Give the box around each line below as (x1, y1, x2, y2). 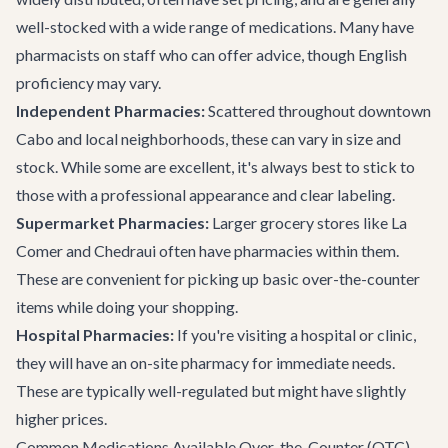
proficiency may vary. (16, 73, 161, 92)
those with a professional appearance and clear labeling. (16, 185, 395, 204)
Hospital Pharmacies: (16, 325, 174, 344)
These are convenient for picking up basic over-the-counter (16, 269, 420, 288)
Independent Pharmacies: (16, 101, 205, 120)
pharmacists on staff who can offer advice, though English (16, 45, 407, 64)
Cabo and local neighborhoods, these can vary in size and (16, 129, 401, 148)
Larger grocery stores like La (209, 213, 407, 232)
